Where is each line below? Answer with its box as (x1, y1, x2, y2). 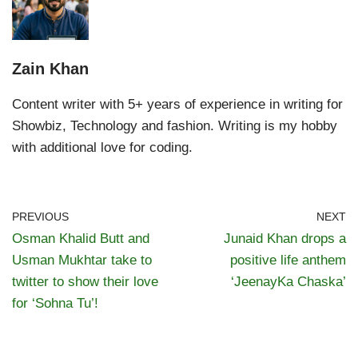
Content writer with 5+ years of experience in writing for (12, 97, 343, 113)
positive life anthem (230, 253, 346, 268)
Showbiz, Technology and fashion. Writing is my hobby (12, 118, 337, 134)
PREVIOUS (12, 211, 69, 224)
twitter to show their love (12, 274, 158, 290)
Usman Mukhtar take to (12, 253, 152, 268)
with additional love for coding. (12, 140, 193, 156)
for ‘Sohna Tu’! (12, 296, 98, 312)
